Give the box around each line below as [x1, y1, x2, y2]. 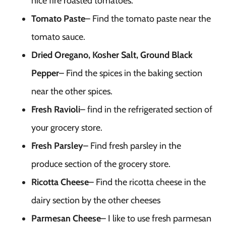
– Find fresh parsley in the [83, 140, 181, 151]
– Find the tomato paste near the [85, 13, 211, 24]
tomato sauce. [31, 31, 85, 42]
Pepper [31, 68, 59, 79]
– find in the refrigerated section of [80, 104, 212, 115]
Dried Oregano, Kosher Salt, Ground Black [31, 49, 193, 61]
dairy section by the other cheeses [31, 195, 160, 206]
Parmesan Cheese [31, 213, 101, 224]
